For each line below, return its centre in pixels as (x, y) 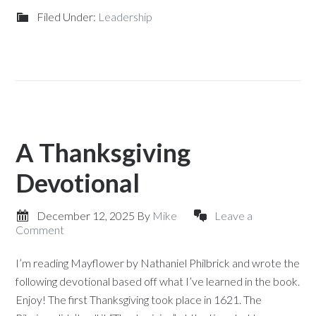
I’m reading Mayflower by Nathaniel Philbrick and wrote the (158, 263)
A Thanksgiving (103, 152)
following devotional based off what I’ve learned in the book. (158, 281)
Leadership (126, 17)
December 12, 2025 (86, 215)
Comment (40, 230)
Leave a (234, 215)
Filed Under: (68, 17)
